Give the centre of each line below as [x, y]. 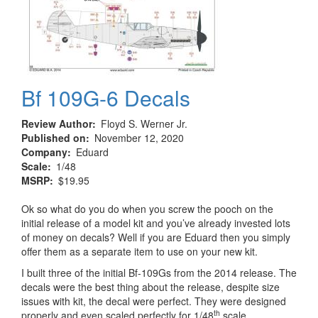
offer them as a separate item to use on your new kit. [139, 252]
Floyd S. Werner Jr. [144, 124]
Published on [54, 138]
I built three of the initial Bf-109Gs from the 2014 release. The [159, 273]
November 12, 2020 [139, 138]
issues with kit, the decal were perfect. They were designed [154, 301]
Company [44, 152]
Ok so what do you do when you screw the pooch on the [147, 209]
